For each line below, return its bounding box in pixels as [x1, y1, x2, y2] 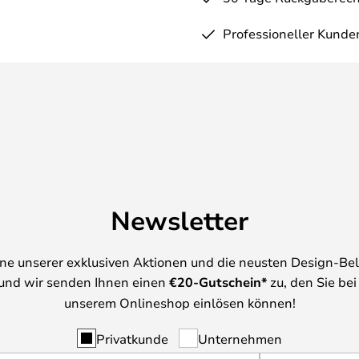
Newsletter [111, 202, 248, 237]
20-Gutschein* [177, 272, 267, 291]
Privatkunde [96, 329, 168, 347]
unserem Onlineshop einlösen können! [63, 293, 296, 311]
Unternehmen [198, 329, 282, 347]
